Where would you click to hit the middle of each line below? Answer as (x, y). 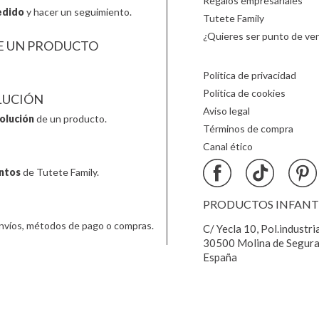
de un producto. (70, 118)
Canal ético (228, 146)
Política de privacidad (249, 75)
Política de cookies (244, 93)
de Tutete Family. (59, 172)
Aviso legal (226, 110)
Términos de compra (248, 128)
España (220, 257)
